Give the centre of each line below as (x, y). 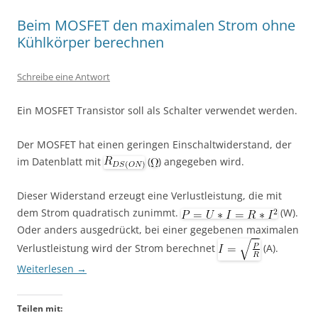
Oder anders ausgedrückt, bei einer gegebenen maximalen (158, 229)
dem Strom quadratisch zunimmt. (99, 212)
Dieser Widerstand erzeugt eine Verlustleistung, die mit (149, 195)
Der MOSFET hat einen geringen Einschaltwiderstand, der (154, 144)
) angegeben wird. (201, 161)
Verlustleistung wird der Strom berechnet (117, 248)
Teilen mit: (40, 308)
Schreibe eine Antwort (64, 76)
